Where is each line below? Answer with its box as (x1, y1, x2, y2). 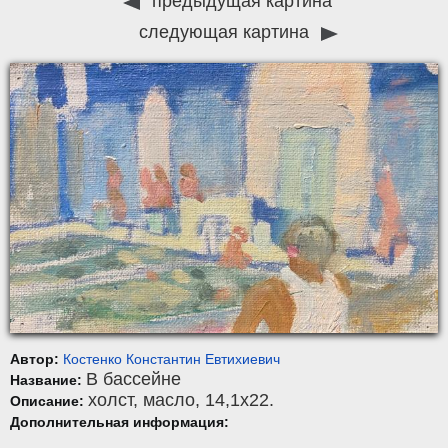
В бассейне (86, 368, 181, 389)
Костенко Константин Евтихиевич (63, 350, 280, 367)
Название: (10, 371, 86, 388)
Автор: (10, 350, 63, 367)
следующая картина (138, 22, 314, 43)
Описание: (10, 392, 88, 409)
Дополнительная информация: (10, 413, 229, 430)
